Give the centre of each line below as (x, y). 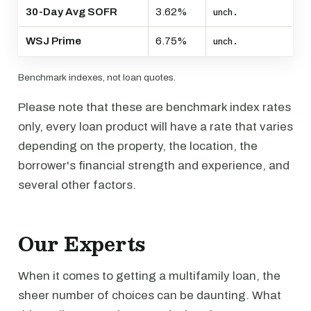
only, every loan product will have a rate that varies (155, 127)
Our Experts (82, 244)
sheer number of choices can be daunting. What (150, 295)
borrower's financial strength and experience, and (154, 166)
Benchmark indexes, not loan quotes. (97, 77)
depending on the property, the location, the (138, 146)
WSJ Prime (53, 41)
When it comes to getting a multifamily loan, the (149, 276)
